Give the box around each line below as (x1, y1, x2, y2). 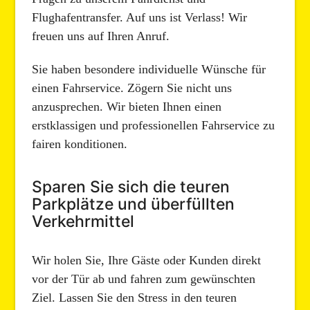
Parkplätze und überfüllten (32, 194, 235, 214)
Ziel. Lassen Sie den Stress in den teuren (32, 291, 237, 305)
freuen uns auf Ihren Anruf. (32, 28, 170, 43)
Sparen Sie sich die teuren (32, 176, 230, 197)
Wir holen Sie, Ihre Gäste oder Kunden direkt (32, 253, 262, 268)
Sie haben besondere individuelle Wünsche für (32, 62, 266, 76)
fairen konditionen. (32, 136, 128, 151)
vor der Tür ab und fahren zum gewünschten (32, 272, 256, 286)
